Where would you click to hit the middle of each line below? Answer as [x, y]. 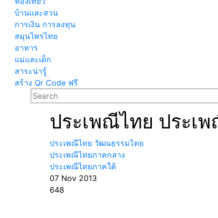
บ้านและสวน [36, 13]
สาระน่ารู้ [31, 71]
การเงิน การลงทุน [45, 24]
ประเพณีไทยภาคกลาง [87, 155]
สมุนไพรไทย [36, 36]
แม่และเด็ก [33, 59]
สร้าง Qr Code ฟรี [46, 83]
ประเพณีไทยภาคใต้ [83, 166]
